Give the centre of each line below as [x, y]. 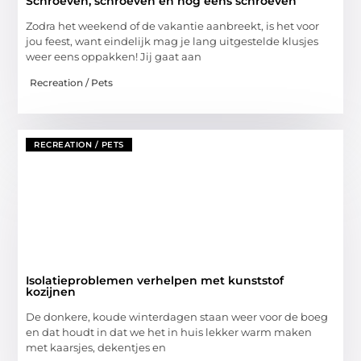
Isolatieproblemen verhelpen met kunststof [155, 281]
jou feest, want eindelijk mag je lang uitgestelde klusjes [172, 41]
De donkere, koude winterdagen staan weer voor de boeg [177, 317]
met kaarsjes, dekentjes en [96, 348]
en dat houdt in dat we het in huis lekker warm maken [169, 332]
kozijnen [51, 292]
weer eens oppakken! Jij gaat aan [114, 56]
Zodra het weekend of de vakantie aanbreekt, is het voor [173, 25]
